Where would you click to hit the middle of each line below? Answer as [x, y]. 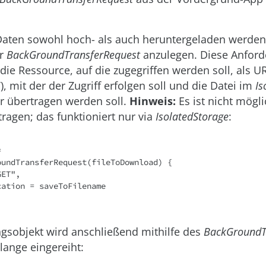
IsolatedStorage [192, 116]
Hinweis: [153, 101]
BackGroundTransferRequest [73, 55]
